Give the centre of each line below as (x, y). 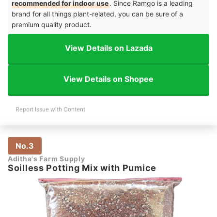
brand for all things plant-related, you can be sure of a (97, 14)
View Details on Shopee (108, 79)
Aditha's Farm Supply (46, 158)
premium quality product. (52, 24)
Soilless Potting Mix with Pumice (82, 168)
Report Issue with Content (50, 109)
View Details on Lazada (108, 48)
